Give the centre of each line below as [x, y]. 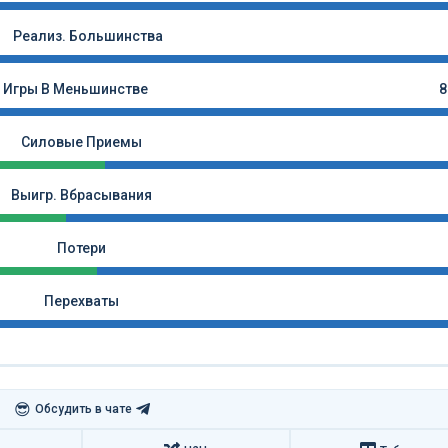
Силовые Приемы [81, 142]
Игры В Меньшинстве [75, 89]
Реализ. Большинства [87, 36]
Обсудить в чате [83, 408]
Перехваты [81, 301]
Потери [81, 248]
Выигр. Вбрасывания [81, 195]
